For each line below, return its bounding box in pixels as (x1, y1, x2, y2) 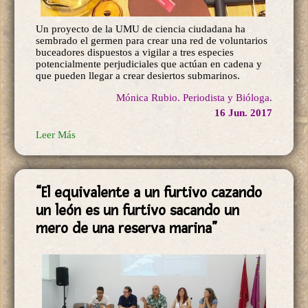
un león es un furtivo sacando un (36, 201, 239, 220)
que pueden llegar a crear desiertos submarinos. (36, 70, 240, 82)
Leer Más (36, 129, 76, 141)
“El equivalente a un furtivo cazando (36, 184, 262, 202)
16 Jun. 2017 (214, 107, 272, 119)
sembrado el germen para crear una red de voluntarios (36, 35, 267, 47)
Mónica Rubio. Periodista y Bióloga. (116, 92, 272, 104)
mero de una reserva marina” (36, 219, 217, 238)
